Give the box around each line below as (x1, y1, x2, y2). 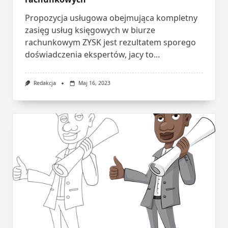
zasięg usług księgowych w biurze (25, 24, 155, 36)
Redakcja (34, 79, 56, 87)
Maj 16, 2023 (78, 79, 110, 87)
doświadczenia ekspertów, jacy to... (25, 49, 160, 61)
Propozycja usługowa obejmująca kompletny (25, 12, 197, 24)
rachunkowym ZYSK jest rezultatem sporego (25, 37, 196, 48)
